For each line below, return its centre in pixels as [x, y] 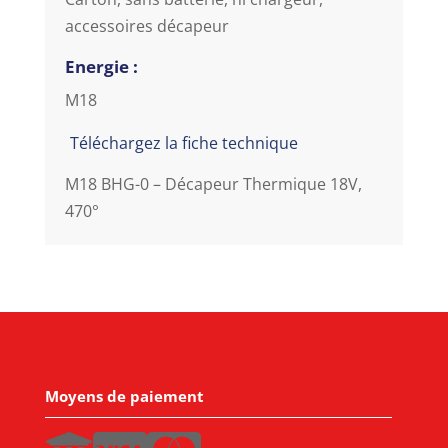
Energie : [101, 66]
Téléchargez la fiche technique [183, 142]
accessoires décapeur [146, 25]
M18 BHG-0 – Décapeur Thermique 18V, [213, 183]
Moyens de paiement [124, 395]
